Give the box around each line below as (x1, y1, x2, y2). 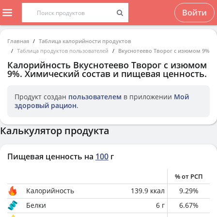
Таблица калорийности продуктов (39, 37, 131, 45)
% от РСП (174, 172, 203, 181)
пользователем (68, 92, 122, 101)
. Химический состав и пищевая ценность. (20, 68, 207, 79)
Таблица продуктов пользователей (17, 47, 108, 54)
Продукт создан (15, 92, 68, 101)
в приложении (122, 92, 174, 101)
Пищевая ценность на (7, 151, 93, 162)
